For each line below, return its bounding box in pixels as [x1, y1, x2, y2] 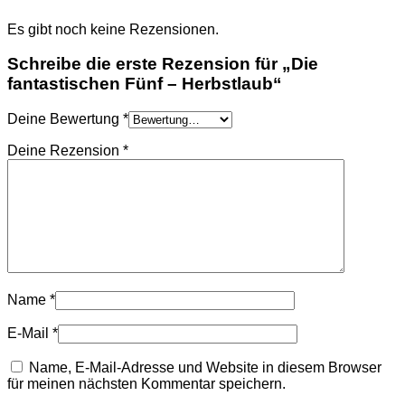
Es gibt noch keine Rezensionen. [7, 21, 219, 37]
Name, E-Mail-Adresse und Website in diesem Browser [29, 359, 381, 375]
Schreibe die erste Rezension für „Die [7, 54, 318, 74]
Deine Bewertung [7, 110, 123, 127]
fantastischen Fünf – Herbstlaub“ [7, 74, 282, 94]
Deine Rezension [7, 142, 123, 158]
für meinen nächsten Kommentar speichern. [7, 375, 286, 391]
